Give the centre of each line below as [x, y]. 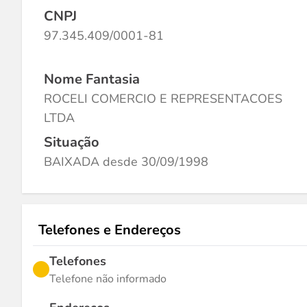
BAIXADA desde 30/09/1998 [126, 162]
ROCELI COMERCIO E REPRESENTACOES [163, 99]
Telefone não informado [108, 279]
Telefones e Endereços [110, 230]
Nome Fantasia [92, 79]
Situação [72, 142]
